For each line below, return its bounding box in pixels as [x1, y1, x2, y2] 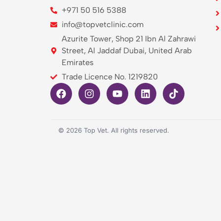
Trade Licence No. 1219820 [61, 72, 158, 81]
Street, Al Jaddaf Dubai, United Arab [61, 45, 192, 55]
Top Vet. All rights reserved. [82, 126, 169, 134]
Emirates [61, 57, 94, 67]
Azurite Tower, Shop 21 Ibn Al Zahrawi [61, 34, 196, 43]
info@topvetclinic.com [61, 19, 144, 29]
